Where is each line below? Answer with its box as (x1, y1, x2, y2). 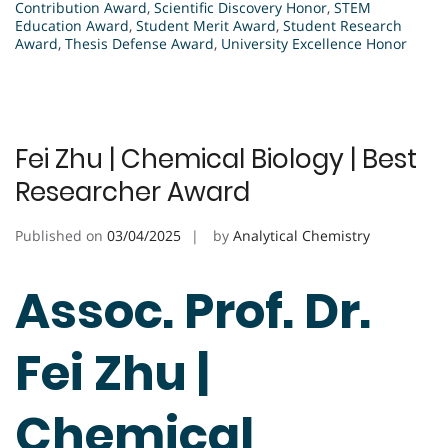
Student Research (283, 16, 402, 36)
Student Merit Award (136, 16, 276, 36)
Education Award (15, 16, 129, 36)
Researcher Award (15, 174, 250, 211)
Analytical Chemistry (233, 226, 370, 246)
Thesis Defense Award (65, 34, 214, 54)
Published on (15, 226, 107, 246)
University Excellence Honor (221, 34, 407, 54)
